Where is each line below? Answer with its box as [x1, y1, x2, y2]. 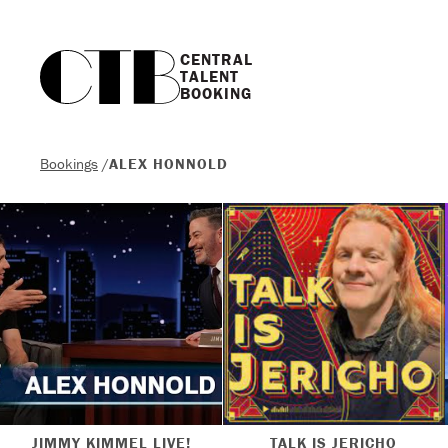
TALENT [179, 66, 239, 86]
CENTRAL [179, 49, 253, 69]
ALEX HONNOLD [109, 154, 228, 173]
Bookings [40, 154, 98, 173]
